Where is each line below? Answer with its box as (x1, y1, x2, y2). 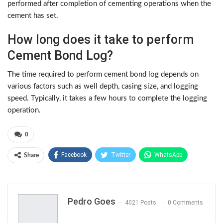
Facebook (61, 151, 87, 159)
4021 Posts (125, 199, 156, 206)
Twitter (111, 151, 130, 159)
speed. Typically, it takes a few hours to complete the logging (7, 95, 207, 103)
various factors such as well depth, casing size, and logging (7, 83, 198, 91)
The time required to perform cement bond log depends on (7, 71, 199, 79)
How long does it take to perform (7, 32, 194, 47)
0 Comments (168, 199, 203, 206)
